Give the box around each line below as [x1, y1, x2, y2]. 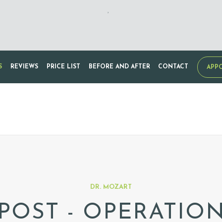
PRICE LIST [46, 63, 80, 70]
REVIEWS [10, 63, 39, 70]
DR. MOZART [90, 183, 132, 190]
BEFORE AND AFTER [88, 63, 150, 70]
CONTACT [158, 63, 189, 70]
